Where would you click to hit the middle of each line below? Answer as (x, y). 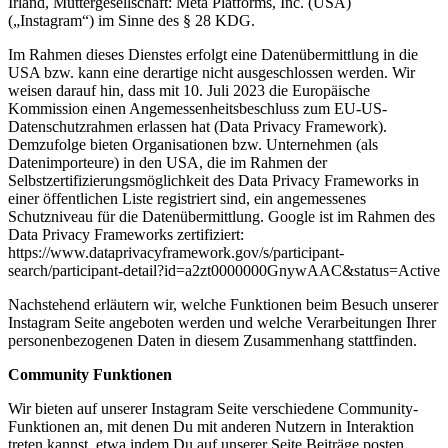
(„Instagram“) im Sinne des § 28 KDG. (131, 21)
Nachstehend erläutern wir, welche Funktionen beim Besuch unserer (223, 305)
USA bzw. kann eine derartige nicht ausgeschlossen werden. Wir (211, 73)
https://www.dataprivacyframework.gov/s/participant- (176, 253)
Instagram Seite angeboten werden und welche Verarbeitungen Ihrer (222, 323)
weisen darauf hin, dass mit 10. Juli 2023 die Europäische (189, 91)
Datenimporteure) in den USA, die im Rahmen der (167, 163)
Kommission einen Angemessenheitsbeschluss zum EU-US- (197, 109)
